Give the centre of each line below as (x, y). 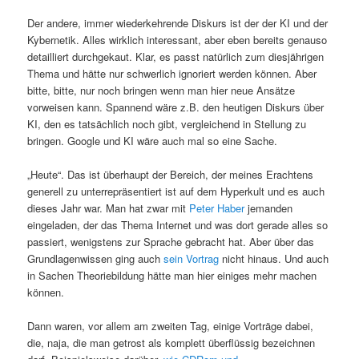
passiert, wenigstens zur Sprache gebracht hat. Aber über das (171, 242)
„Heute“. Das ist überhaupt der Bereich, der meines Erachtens (171, 175)
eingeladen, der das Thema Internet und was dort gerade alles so (178, 225)
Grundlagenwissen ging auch (96, 259)
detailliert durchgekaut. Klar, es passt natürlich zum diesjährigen (176, 56)
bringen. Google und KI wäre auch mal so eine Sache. (153, 140)
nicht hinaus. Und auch (274, 259)
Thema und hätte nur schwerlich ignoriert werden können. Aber (172, 73)
